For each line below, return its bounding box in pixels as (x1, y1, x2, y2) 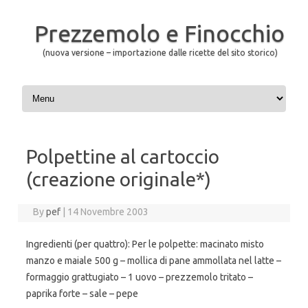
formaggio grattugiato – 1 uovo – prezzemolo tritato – (26, 272, 253, 283)
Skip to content (19, 82, 84, 93)
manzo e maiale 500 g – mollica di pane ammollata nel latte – (26, 255, 281, 266)
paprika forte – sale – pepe (26, 288, 138, 299)
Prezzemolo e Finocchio (34, 20, 285, 46)
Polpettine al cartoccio (26, 146, 219, 167)
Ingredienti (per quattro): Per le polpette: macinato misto (26, 239, 264, 250)
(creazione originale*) (26, 168, 211, 190)
